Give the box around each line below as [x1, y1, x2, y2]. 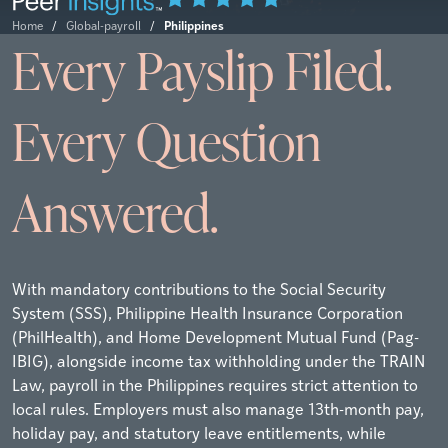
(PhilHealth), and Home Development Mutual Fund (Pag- [12, 325, 419, 347]
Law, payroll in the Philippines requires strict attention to [12, 373, 418, 395]
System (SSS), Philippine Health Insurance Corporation [12, 301, 403, 323]
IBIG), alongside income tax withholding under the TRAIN [12, 349, 425, 371]
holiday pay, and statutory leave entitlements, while [12, 421, 386, 443]
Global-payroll [66, 16, 144, 33]
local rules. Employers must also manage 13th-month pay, [12, 397, 424, 419]
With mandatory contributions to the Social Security [12, 277, 386, 299]
